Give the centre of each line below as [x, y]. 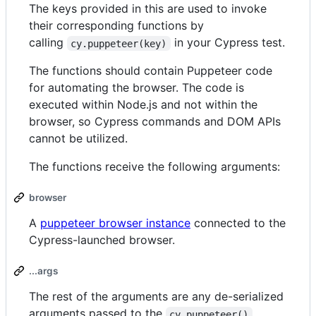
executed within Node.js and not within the [143, 105]
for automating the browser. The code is [136, 88]
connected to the [238, 223]
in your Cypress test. [227, 43]
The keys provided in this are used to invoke [148, 9]
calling [48, 43]
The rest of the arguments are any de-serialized [156, 297]
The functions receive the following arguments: [154, 167]
